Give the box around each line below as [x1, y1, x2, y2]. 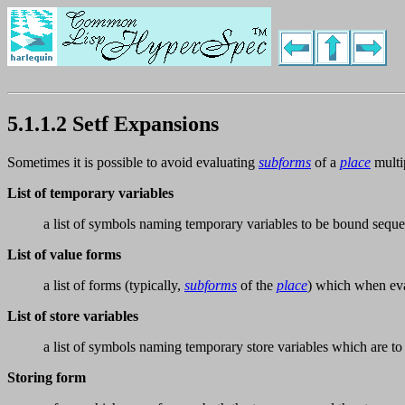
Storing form [7, 370, 86, 386]
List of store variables [7, 308, 138, 325]
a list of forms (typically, [43, 278, 184, 294]
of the [237, 278, 277, 294]
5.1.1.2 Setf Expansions [7, 112, 219, 137]
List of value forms [7, 247, 121, 263]
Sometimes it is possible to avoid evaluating [7, 155, 259, 171]
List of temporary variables [7, 185, 174, 202]
